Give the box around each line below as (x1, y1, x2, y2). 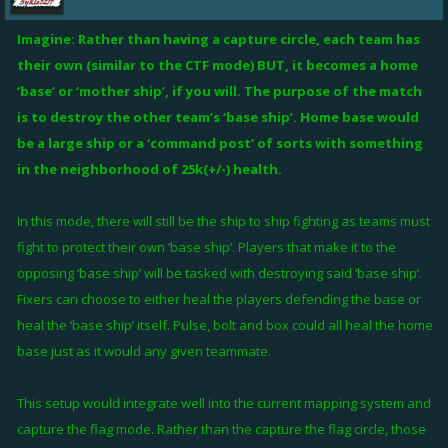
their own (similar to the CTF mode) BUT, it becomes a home (17, 56, 418, 74)
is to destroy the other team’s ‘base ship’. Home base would (17, 108, 419, 126)
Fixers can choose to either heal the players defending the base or (17, 290, 421, 308)
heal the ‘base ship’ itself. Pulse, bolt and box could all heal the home (17, 316, 433, 334)
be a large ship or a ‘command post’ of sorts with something (17, 134, 423, 152)
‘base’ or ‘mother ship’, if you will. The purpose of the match (17, 82, 422, 100)
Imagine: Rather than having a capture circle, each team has (17, 30, 420, 48)
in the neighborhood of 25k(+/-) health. (17, 160, 282, 178)
